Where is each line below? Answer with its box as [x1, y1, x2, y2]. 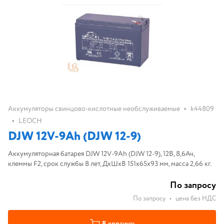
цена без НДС [175, 194, 216, 203]
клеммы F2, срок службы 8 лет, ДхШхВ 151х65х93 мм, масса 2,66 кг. [8, 159, 211, 169]
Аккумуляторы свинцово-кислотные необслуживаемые [8, 104, 180, 114]
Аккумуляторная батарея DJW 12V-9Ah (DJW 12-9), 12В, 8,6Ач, [8, 149, 195, 159]
